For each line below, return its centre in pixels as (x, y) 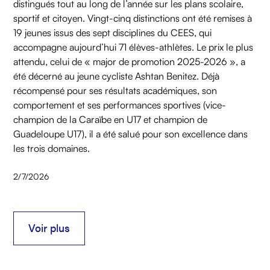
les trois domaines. (52, 149)
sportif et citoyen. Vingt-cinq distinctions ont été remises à (133, 18)
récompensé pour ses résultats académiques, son (115, 91)
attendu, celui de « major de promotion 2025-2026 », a (130, 62)
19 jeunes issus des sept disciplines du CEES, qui (113, 33)
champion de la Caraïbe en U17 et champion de (111, 120)
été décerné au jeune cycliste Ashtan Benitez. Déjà (117, 76)
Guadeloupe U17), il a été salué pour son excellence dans (131, 134)
